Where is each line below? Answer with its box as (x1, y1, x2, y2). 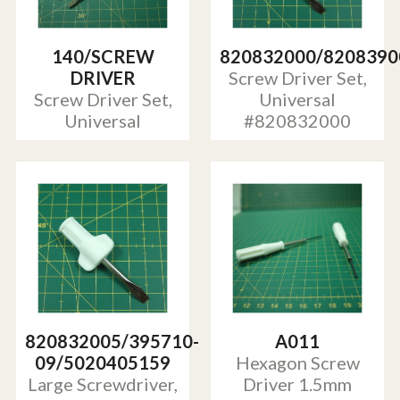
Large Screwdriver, (28, 373, 178, 396)
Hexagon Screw (235, 352, 360, 374)
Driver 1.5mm (243, 373, 352, 396)
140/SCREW (51, 46, 154, 68)
